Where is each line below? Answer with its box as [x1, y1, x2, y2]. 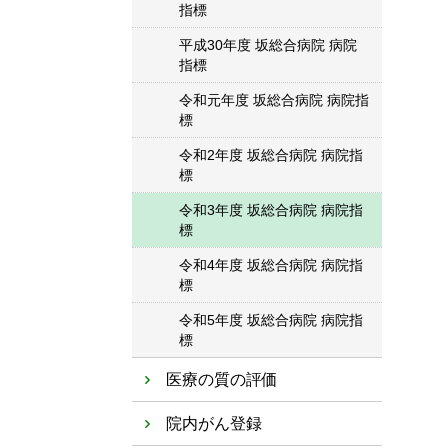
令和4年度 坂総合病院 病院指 [179, 257, 363, 273]
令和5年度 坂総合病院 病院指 [179, 312, 363, 328]
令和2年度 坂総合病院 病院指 [179, 147, 363, 163]
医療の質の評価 [166, 371, 278, 388]
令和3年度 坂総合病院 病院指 [179, 202, 363, 218]
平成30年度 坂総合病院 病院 [179, 37, 357, 53]
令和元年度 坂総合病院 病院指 [179, 92, 369, 108]
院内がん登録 [166, 415, 262, 432]
